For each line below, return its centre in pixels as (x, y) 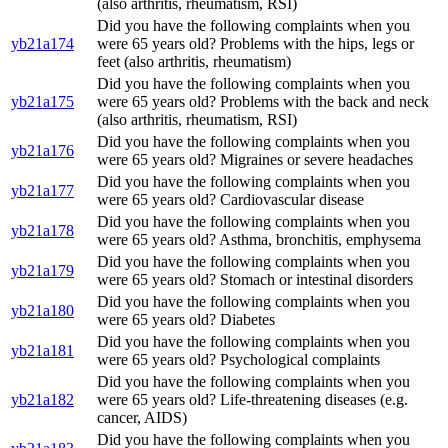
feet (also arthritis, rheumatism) (194, 62)
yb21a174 (42, 44)
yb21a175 (42, 102)
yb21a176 (42, 151)
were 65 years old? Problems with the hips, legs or (255, 44)
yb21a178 (42, 231)
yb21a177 (42, 191)
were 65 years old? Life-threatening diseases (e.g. (252, 400)
